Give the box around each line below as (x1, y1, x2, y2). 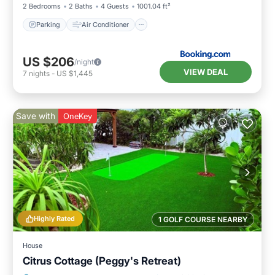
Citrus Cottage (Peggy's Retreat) (23, 255, 181, 268)
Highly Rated (34, 214, 75, 223)
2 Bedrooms (23, 2, 61, 11)
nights (29, 68, 50, 78)
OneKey (63, 111, 92, 122)
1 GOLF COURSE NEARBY (158, 214, 247, 224)
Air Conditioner (82, 20, 129, 29)
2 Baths (69, 2, 93, 11)
